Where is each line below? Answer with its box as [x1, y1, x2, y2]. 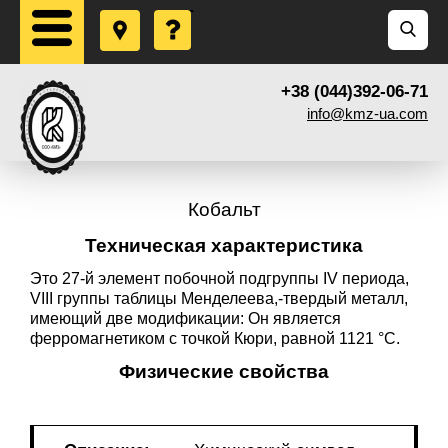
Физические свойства [119, 361, 329, 382]
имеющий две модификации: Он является [30, 310, 341, 327]
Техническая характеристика [85, 235, 363, 256]
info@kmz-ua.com [307, 105, 428, 122]
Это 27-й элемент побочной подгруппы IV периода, [30, 270, 409, 287]
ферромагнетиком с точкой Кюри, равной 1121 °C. [30, 330, 400, 347]
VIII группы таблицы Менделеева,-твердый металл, [30, 290, 408, 307]
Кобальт [187, 199, 261, 220]
